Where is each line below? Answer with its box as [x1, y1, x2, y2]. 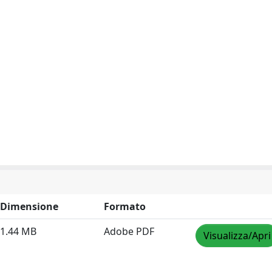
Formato [104, 200, 146, 213]
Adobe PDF [104, 225, 154, 238]
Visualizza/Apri [203, 229, 271, 242]
